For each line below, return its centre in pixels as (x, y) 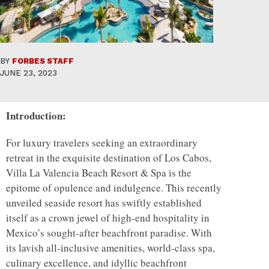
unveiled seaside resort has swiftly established (104, 203)
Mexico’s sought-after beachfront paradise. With (109, 233)
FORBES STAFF (43, 61)
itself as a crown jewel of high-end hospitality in (108, 218)
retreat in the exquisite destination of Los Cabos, (109, 158)
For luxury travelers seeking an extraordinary (102, 143)
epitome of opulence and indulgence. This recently (114, 188)
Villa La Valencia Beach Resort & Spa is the (99, 173)
